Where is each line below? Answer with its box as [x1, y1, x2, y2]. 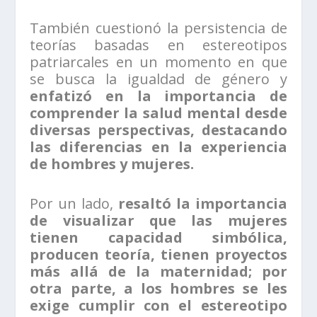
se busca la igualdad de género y [30, 69, 287, 88]
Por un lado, [30, 193, 118, 213]
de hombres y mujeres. [30, 154, 195, 173]
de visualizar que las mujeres [30, 210, 287, 230]
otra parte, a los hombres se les [30, 278, 287, 298]
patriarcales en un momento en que [30, 52, 287, 71]
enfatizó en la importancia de [30, 86, 287, 105]
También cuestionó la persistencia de [30, 18, 287, 38]
